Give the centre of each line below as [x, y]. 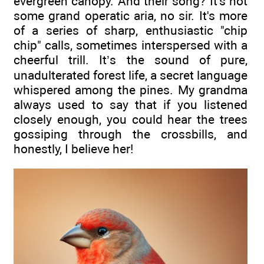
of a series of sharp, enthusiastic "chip [131, 30]
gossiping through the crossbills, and [131, 134]
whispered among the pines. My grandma [131, 90]
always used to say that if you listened [131, 104]
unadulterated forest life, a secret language [131, 75]
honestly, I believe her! [73, 148]
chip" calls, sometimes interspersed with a [131, 45]
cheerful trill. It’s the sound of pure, [131, 60]
